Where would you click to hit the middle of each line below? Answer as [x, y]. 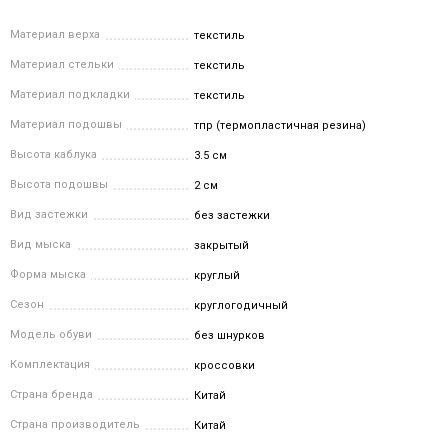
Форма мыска [48, 275]
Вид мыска [40, 245]
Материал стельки [62, 65]
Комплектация [50, 365]
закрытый [222, 246]
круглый [217, 276]
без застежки [232, 216]
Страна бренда [51, 395]
